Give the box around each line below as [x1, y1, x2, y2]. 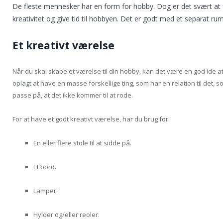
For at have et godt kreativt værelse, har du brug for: [12, 114, 170, 123]
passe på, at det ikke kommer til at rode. [12, 90, 133, 100]
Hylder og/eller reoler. [33, 210, 100, 220]
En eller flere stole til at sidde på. [33, 138, 131, 147]
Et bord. [33, 162, 56, 171]
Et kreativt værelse [12, 38, 114, 52]
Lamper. [33, 186, 58, 196]
